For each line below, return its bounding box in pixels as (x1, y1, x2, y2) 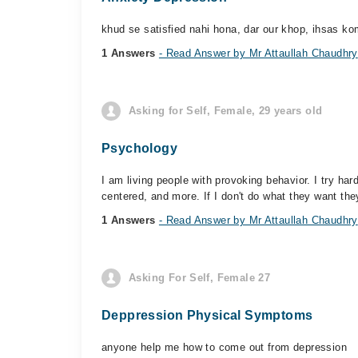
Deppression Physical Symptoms (101, 308, 313, 322)
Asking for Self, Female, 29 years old (129, 105, 323, 117)
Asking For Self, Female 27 (129, 272, 271, 284)
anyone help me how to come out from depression (101, 341, 347, 353)
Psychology (101, 141, 177, 155)
